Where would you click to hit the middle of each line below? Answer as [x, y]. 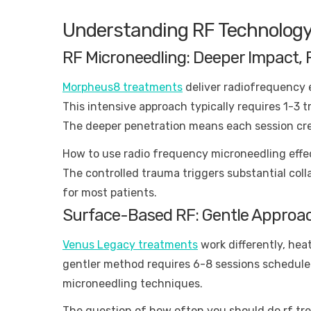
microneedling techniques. [133, 283]
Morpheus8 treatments [123, 87]
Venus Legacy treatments [130, 244]
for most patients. [110, 192]
